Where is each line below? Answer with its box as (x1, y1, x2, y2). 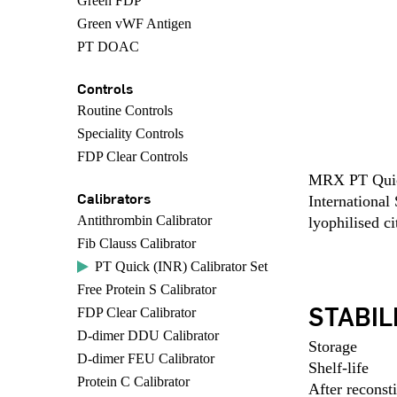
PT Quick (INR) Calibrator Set (95, 259, 268, 274)
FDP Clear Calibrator (77, 305, 196, 320)
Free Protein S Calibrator (77, 282, 216, 297)
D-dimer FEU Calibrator (77, 351, 214, 366)
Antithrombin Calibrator (77, 213, 212, 228)
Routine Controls (77, 103, 173, 118)
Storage (307, 338, 357, 356)
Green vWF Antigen (77, 16, 191, 31)
